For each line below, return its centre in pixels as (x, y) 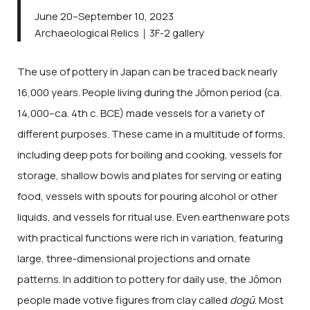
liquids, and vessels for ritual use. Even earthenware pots (154, 217)
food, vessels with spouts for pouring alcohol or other (147, 197)
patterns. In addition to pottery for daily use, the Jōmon (149, 280)
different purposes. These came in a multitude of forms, (152, 134)
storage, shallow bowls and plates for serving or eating (149, 176)
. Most (269, 300)
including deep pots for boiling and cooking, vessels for (150, 155)
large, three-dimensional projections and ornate (134, 259)
